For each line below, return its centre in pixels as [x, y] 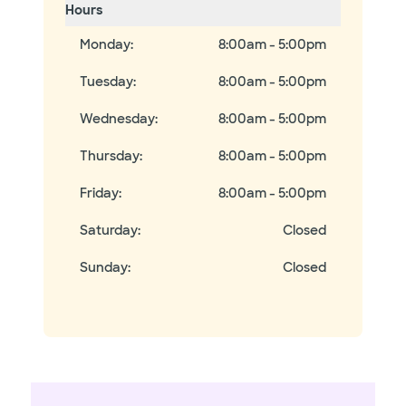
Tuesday [106, 82]
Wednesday [117, 119]
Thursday [110, 156]
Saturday [109, 230]
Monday [105, 44]
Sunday [104, 267]
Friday [99, 193]
